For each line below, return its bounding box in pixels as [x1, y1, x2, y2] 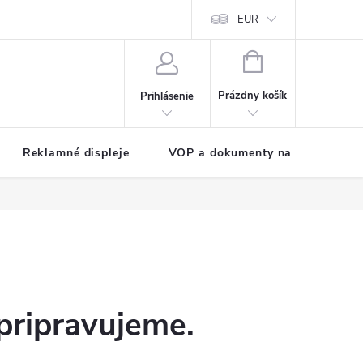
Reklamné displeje [22, 145, 130, 160]
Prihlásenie [140, 88, 194, 104]
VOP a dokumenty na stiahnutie [168, 145, 355, 160]
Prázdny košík [218, 88, 288, 103]
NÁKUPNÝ [261, 53, 312, 67]
